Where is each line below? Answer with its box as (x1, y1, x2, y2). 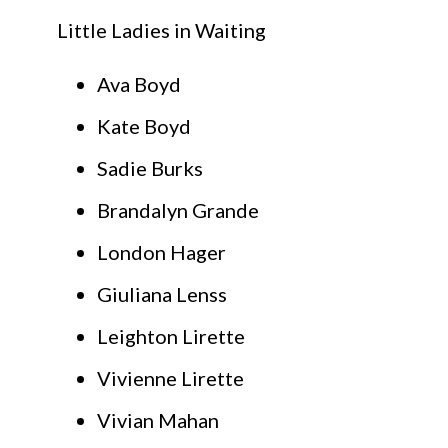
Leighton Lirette (97, 324, 245, 349)
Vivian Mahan (97, 408, 219, 433)
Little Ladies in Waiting (57, 18, 266, 43)
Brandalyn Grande (97, 198, 259, 223)
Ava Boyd (97, 72, 181, 97)
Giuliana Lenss (97, 282, 227, 307)
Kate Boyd (97, 114, 191, 139)
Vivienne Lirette (97, 366, 244, 391)
